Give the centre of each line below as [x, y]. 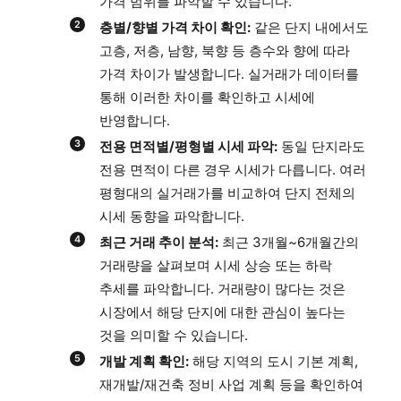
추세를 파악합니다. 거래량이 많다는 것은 [222, 289]
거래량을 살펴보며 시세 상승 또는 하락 [216, 266]
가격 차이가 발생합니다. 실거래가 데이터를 [229, 74]
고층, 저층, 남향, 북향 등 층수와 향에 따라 [225, 51]
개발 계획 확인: [144, 362]
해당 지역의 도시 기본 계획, [273, 362]
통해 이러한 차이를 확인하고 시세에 [207, 98]
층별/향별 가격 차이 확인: [175, 28]
